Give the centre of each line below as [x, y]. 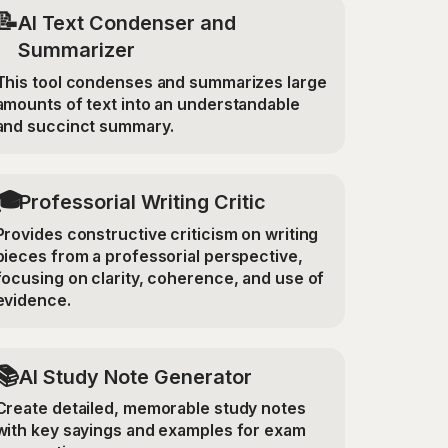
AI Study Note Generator [135, 376]
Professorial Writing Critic [142, 202]
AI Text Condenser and [127, 23]
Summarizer [77, 50]
